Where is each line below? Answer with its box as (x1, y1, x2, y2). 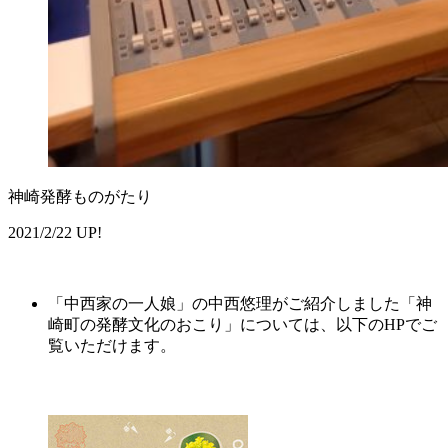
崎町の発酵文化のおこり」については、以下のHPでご (48, 316, 437, 334)
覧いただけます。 (48, 337, 176, 355)
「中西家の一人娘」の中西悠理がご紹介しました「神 (48, 295, 432, 313)
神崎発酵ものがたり (8, 188, 152, 206)
